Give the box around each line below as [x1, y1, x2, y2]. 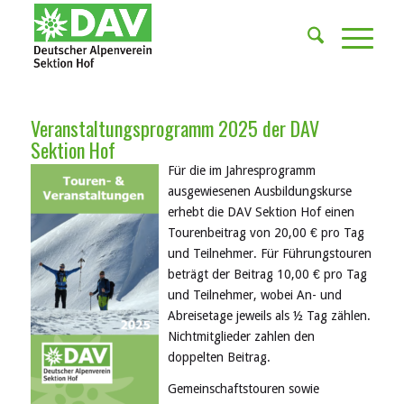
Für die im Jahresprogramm [167, 163, 316, 179]
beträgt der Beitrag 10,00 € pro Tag [167, 267, 367, 282]
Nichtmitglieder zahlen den [167, 329, 315, 344]
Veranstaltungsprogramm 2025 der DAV [30, 114, 319, 142]
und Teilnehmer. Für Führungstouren [167, 246, 372, 262]
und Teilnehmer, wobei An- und [167, 288, 342, 303]
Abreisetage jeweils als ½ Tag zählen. [167, 308, 371, 324]
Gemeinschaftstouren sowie [167, 381, 319, 397]
